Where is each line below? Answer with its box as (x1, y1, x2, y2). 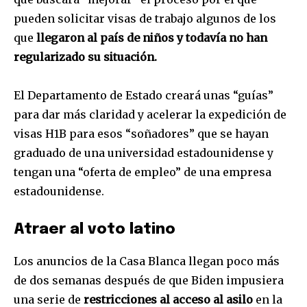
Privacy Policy (130, 127, 184, 138)
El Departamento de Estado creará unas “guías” (14, 88, 273, 102)
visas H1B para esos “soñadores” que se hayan (14, 126, 269, 140)
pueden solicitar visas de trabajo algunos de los (14, 11, 276, 25)
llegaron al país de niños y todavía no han (34, 30, 267, 45)
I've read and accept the (30, 127, 130, 138)
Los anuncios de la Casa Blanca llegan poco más (14, 254, 280, 268)
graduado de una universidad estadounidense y (14, 145, 273, 160)
